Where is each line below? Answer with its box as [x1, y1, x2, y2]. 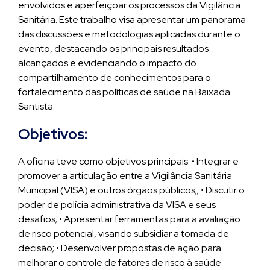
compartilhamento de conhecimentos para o [18, 71, 211, 84]
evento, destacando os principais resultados [18, 42, 209, 55]
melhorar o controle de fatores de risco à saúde [18, 256, 221, 269]
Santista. [18, 100, 55, 113]
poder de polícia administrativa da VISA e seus [18, 198, 216, 211]
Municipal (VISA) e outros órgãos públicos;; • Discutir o [18, 184, 245, 196]
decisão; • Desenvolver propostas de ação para [18, 242, 221, 254]
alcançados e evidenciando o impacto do [18, 57, 196, 69]
